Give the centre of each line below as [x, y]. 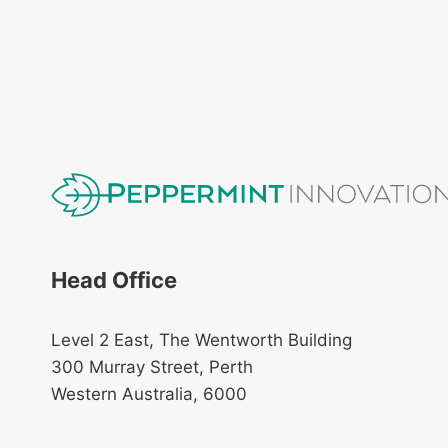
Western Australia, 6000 [149, 394]
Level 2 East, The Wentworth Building [201, 340]
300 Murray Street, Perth [152, 367]
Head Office [114, 280]
